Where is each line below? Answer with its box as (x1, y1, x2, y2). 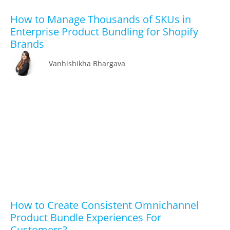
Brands (10, 37, 47, 51)
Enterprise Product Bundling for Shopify (10, 25, 198, 39)
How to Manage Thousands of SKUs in (10, 12, 191, 27)
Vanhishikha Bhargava (49, 58, 125, 68)
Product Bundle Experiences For (10, 210, 161, 225)
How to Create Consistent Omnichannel (10, 198, 199, 213)
